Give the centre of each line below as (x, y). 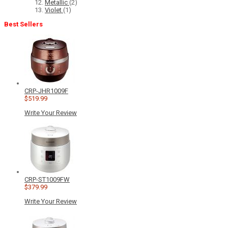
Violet (54, 10)
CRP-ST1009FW (47, 180)
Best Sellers (23, 24)
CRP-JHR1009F (46, 91)
